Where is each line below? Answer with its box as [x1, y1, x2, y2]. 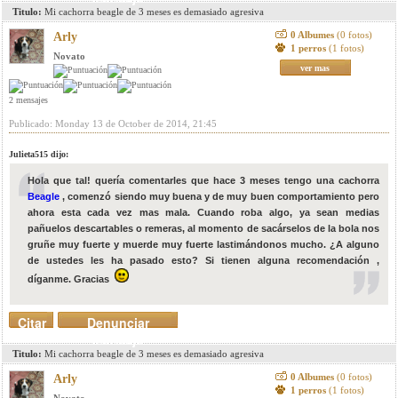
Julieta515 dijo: [9, 149, 68, 159]
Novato [53, 51, 85, 61]
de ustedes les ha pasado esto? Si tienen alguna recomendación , [28, 255, 379, 266]
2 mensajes [9, 95, 48, 105]
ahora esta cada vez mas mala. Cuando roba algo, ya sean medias [28, 207, 379, 218]
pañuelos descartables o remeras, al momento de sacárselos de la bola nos [28, 223, 379, 234]
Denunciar [86, 314, 149, 331]
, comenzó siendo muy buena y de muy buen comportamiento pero [60, 191, 379, 202]
